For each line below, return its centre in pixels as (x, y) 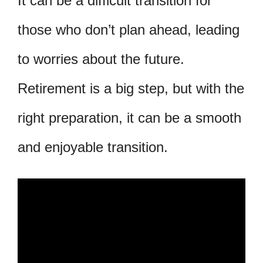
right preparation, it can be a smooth (129, 117)
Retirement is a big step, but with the (131, 88)
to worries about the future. (101, 59)
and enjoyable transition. (93, 147)
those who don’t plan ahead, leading (129, 29)
